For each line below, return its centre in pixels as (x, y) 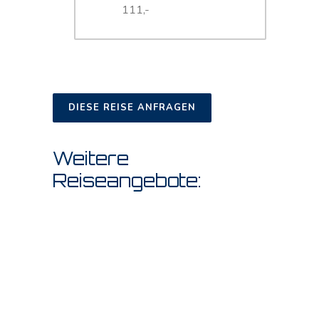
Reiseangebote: (127, 181)
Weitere (91, 158)
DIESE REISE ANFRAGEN (132, 108)
